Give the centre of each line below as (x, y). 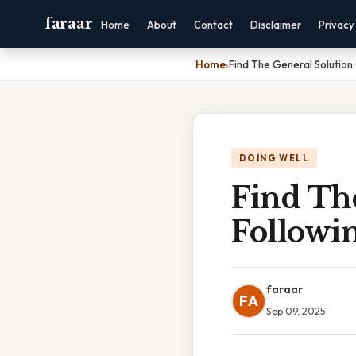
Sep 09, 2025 (296, 311)
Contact (214, 25)
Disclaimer (276, 25)
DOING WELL (274, 158)
